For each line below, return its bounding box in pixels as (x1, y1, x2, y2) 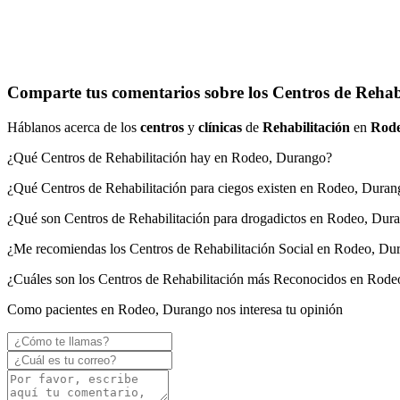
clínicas (198, 120, 242, 136)
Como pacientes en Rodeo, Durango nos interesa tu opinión (7, 302, 343, 318)
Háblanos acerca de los (7, 120, 140, 136)
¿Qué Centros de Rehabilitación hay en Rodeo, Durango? (7, 150, 332, 166)
